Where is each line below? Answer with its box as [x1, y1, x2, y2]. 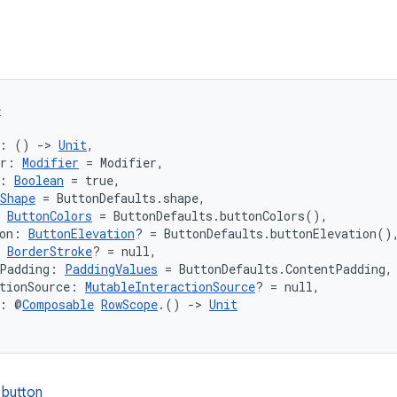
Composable [22, 296, 94, 313]
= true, [64, 172, 121, 189]
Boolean [14, 172, 64, 189]
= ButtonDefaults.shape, [35, 190, 206, 206]
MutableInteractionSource [85, 278, 255, 295]
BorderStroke [7, 243, 92, 260]
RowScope [101, 296, 158, 313]
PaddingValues [65, 261, 158, 277]
